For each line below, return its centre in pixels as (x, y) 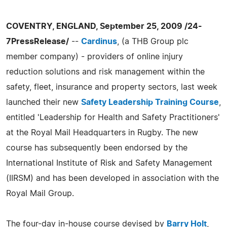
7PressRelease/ (37, 41)
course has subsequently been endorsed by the (97, 148)
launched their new (44, 102)
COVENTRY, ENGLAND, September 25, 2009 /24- (104, 26)
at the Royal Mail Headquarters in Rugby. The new (102, 133)
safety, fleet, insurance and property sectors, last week (112, 87)
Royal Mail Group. (40, 193)
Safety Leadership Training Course (150, 102)
